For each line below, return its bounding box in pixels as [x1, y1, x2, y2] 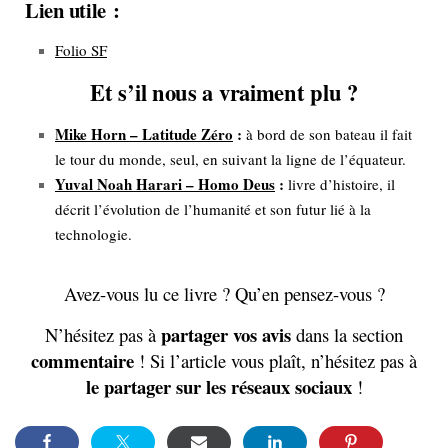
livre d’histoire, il [284, 174, 395, 195]
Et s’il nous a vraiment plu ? [90, 76, 358, 110]
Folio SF [55, 40, 107, 61]
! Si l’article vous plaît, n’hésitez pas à [134, 348, 417, 374]
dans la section [291, 322, 403, 348]
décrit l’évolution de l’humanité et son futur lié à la [55, 199, 371, 220]
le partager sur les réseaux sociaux [85, 373, 352, 401]
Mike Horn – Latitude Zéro [55, 123, 233, 146]
